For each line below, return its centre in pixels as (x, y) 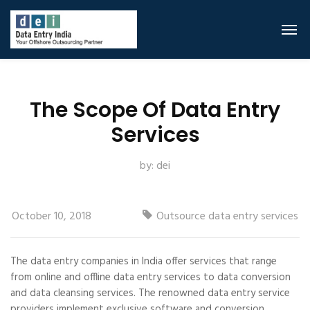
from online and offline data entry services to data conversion (151, 277)
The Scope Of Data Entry (155, 110)
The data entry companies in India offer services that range (144, 262)
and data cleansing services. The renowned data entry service (150, 293)
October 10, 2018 (52, 217)
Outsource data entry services (227, 217)
